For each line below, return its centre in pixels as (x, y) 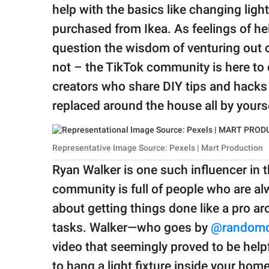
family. (32, 13)
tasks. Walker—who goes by (131, 228)
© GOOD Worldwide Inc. (60, 42)
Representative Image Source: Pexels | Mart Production (158, 148)
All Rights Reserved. (54, 54)
